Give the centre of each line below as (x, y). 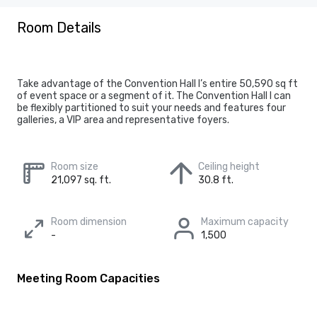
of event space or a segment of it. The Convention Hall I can (154, 96)
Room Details (59, 28)
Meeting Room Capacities (88, 278)
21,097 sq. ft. (81, 180)
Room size (75, 167)
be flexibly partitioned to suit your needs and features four (151, 108)
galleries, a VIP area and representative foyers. (123, 120)
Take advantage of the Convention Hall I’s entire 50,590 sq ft (157, 84)
